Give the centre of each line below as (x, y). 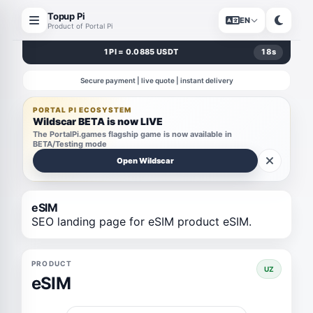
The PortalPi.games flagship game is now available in (132, 134)
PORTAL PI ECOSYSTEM (82, 110)
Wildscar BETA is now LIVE (98, 121)
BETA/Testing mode (70, 144)
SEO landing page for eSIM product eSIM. (141, 221)
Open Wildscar (145, 161)
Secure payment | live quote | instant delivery (156, 80)
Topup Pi (66, 16)
